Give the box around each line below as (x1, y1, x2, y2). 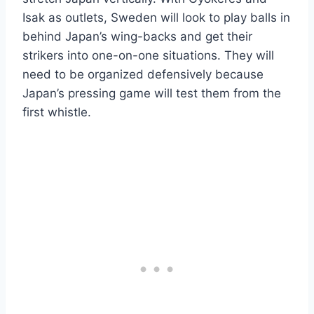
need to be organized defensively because (22, 67, 264, 81)
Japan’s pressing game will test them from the (22, 86, 281, 100)
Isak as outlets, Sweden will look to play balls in (22, 10, 290, 25)
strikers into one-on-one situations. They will (22, 48, 274, 62)
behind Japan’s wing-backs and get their (22, 29, 252, 43)
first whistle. (22, 104, 91, 119)
